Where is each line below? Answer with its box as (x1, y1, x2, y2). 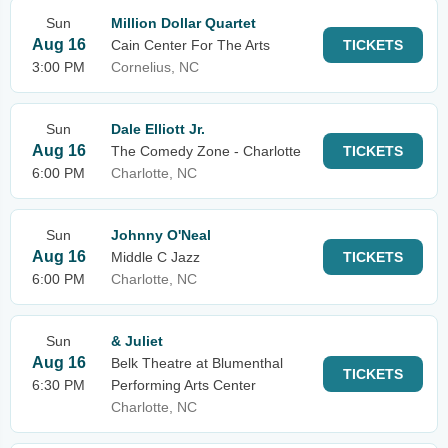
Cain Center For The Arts (111, 37, 270, 53)
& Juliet (111, 333, 163, 349)
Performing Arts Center (111, 377, 256, 393)
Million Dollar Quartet (111, 15, 256, 31)
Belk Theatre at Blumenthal (111, 355, 283, 371)
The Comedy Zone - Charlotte (111, 143, 301, 159)
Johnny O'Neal (111, 227, 211, 243)
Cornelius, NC (111, 59, 199, 75)
